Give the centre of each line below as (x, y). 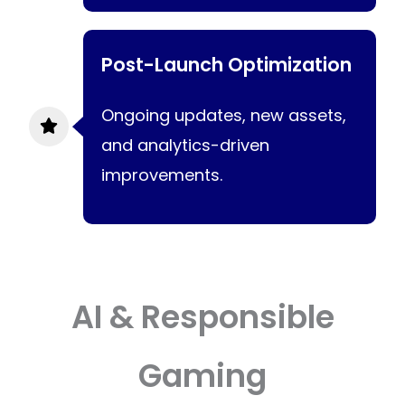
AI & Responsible (202, 316)
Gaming (202, 375)
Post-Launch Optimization (226, 64)
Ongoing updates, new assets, (224, 115)
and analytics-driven (185, 145)
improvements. (162, 174)
